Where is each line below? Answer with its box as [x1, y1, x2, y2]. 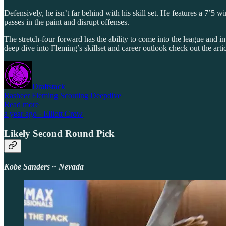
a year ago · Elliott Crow [4, 109, 83, 119]
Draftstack [32, 82, 65, 91]
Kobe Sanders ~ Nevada [4, 162, 84, 171]
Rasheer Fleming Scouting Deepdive [4, 91, 121, 100]
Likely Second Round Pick [4, 128, 115, 139]
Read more [4, 100, 39, 109]
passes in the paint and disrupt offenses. [4, 18, 129, 27]
